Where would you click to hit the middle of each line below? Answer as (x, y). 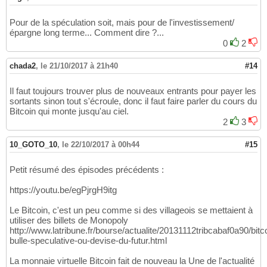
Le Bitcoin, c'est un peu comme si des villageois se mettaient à (131, 210)
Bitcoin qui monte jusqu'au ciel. (69, 111)
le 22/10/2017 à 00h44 (101, 144)
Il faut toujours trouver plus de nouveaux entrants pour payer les (133, 91)
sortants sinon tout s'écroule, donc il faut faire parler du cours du (133, 101)
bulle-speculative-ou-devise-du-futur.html (88, 240)
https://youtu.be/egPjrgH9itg (63, 190)
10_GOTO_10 (33, 144)
